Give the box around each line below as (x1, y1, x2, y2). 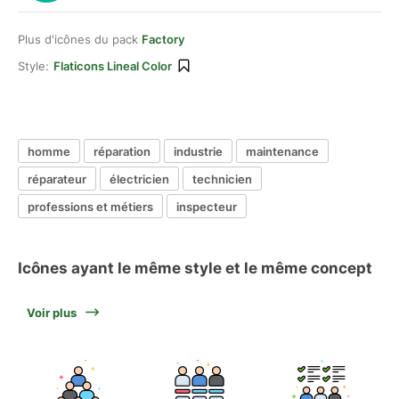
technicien (192, 171, 252, 186)
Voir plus (27, 305, 77, 320)
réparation (94, 143, 151, 159)
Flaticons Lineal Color (53, 59, 172, 73)
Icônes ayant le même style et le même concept (18, 259, 372, 277)
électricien (110, 171, 169, 186)
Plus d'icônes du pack (18, 32, 142, 46)
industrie (174, 143, 223, 159)
